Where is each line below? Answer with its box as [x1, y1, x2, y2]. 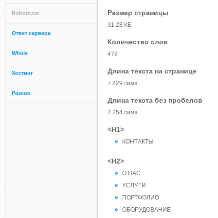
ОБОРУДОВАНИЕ [122, 206, 171, 213]
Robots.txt [12, 10, 39, 16]
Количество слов [108, 38, 168, 46]
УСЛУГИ [122, 182, 146, 189]
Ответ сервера [12, 30, 51, 36]
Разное [12, 90, 30, 96]
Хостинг [12, 70, 33, 76]
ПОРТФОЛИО [122, 194, 159, 201]
